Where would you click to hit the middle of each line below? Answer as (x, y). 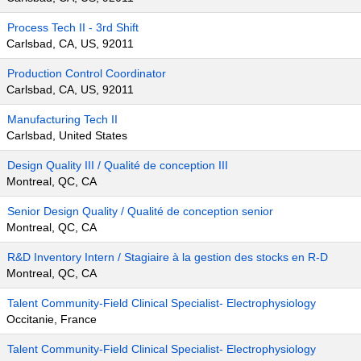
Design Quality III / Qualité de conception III (118, 165)
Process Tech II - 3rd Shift (73, 27)
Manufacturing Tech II (62, 119)
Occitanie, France (52, 319)
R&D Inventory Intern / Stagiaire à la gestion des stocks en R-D (168, 257)
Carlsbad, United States (67, 135)
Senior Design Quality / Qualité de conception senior (140, 211)
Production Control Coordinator (87, 73)
